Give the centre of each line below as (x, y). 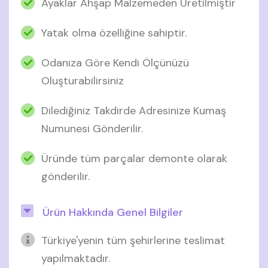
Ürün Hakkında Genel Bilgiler (111, 212)
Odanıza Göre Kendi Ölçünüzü (115, 63)
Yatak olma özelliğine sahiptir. (114, 33)
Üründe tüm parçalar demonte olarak (134, 158)
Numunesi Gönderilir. (92, 128)
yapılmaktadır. (76, 258)
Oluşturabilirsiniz (83, 80)
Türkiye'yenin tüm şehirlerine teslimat (133, 240)
